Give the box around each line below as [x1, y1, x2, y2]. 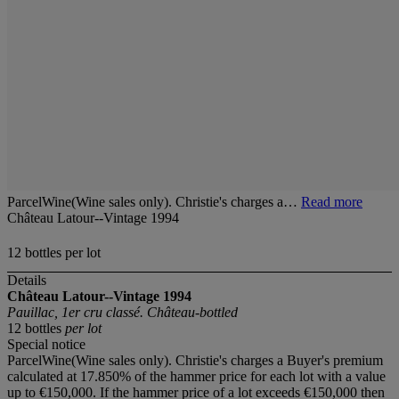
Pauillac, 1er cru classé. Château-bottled [7, 305, 238, 321]
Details [7, 273, 46, 289]
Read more [301, 194, 362, 209]
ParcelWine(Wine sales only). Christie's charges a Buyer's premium [7, 353, 383, 369]
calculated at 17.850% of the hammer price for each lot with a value [7, 369, 386, 385]
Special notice [7, 337, 85, 353]
